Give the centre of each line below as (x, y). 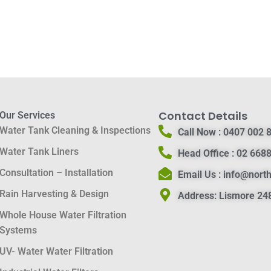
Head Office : (206, 153)
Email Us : (201, 175)
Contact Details (203, 116)
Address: (197, 196)
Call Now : (199, 132)
